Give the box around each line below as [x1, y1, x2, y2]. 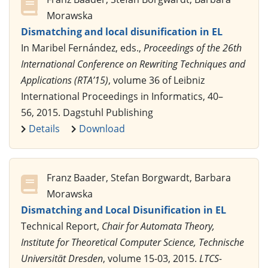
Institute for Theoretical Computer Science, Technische [21, 235, 244, 249]
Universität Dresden [21, 251, 103, 265]
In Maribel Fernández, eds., [21, 41, 144, 54]
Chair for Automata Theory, [102, 219, 215, 233]
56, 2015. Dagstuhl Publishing [21, 105, 153, 119]
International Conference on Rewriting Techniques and [21, 57, 245, 71]
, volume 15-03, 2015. [103, 251, 199, 265]
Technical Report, [21, 219, 102, 233]
